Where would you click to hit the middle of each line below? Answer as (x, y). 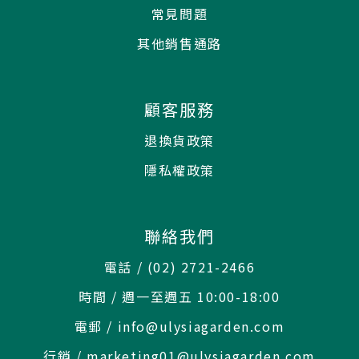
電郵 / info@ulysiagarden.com (179, 327)
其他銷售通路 (179, 44)
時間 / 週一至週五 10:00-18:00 (179, 297)
